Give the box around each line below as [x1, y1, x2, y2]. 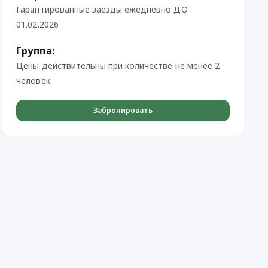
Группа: [16, 44, 54, 57]
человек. [16, 75, 52, 86]
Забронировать [93, 105, 153, 115]
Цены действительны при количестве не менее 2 [16, 60, 220, 71]
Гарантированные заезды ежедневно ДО [16, 4, 188, 15]
